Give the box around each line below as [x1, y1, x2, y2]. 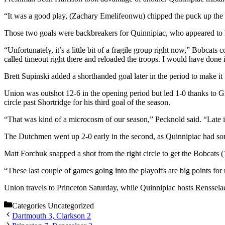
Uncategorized [48, 201, 94, 210]
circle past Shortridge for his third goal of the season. [4, 98, 170, 107]
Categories [12, 201, 48, 210]
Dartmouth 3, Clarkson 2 [12, 211, 91, 220]
